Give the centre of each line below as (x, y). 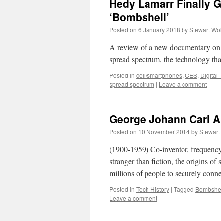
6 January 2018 (159, 29)
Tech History (153, 189)
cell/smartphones (159, 75)
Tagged (184, 189)
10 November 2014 (164, 131)
